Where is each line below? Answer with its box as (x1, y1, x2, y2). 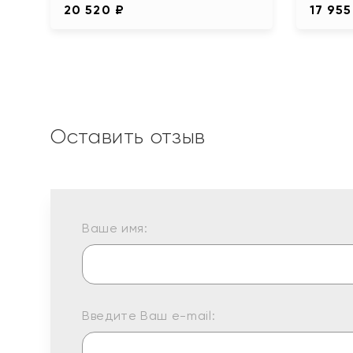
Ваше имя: (82, 220, 148, 236)
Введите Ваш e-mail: (82, 307, 216, 323)
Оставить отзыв (50, 124, 206, 148)
